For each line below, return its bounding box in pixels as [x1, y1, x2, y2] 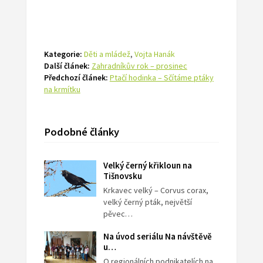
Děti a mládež [83, 49, 130, 60]
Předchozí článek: [43, 72, 108, 83]
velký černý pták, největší [103, 197, 193, 208]
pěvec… [103, 208, 133, 220]
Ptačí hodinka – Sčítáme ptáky [109, 72, 214, 83]
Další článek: [43, 60, 90, 72]
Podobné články [43, 125, 119, 139]
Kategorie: [43, 49, 82, 60]
